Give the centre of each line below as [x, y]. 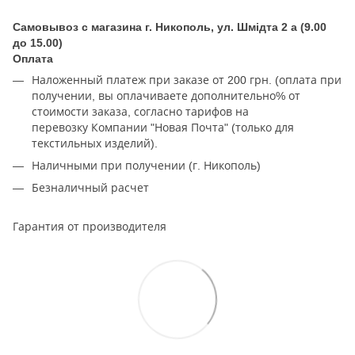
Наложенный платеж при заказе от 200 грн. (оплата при [187, 80]
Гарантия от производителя [91, 226]
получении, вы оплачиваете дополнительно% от [166, 95]
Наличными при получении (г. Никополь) [146, 165]
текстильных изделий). [96, 143]
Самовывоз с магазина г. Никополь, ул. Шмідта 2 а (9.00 [170, 27]
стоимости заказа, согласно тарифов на [140, 111]
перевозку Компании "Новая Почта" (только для [163, 127]
